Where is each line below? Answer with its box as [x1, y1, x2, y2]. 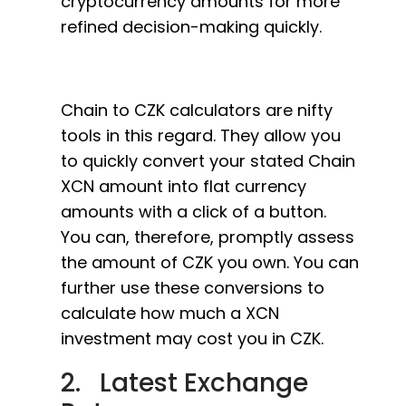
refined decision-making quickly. [61, 15, 322, 38]
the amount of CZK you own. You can [61, 251, 359, 274]
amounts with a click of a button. [61, 200, 326, 223]
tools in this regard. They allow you [61, 124, 341, 147]
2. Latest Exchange [61, 365, 308, 401]
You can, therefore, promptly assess [61, 226, 354, 248]
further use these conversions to [61, 276, 324, 299]
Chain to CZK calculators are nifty [61, 99, 333, 121]
